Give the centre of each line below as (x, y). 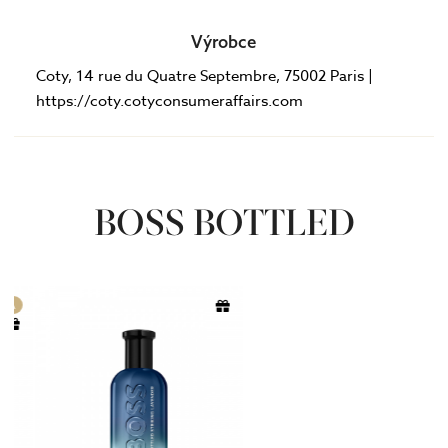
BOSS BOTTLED (224, 221)
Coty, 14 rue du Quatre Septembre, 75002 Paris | (205, 75)
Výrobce (224, 41)
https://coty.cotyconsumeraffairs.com (170, 100)
